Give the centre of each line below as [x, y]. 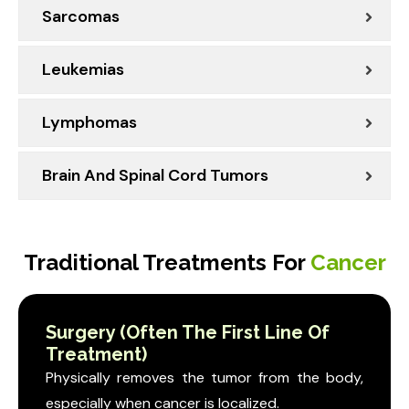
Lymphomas [89, 123]
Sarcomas [81, 17]
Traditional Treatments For [167, 263]
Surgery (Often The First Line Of [188, 333]
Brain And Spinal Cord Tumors [155, 176]
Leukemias [83, 70]
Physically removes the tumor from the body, [204, 378]
